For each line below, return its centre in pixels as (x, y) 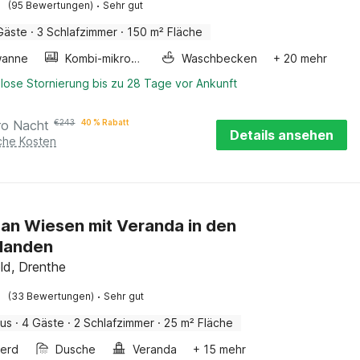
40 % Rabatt (106, 122)
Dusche (76, 349)
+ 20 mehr (301, 58)
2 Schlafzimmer (115, 323)
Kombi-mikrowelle (136, 58)
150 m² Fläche (165, 32)
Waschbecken (220, 58)
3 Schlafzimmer (78, 32)
